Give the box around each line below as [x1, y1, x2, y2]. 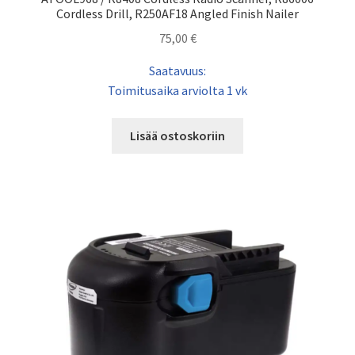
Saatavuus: [149, 62, 206, 78]
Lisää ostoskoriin [130, 128, 225, 144]
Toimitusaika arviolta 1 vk [108, 82, 247, 98]
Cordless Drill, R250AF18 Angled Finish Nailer [56, 6, 299, 22]
